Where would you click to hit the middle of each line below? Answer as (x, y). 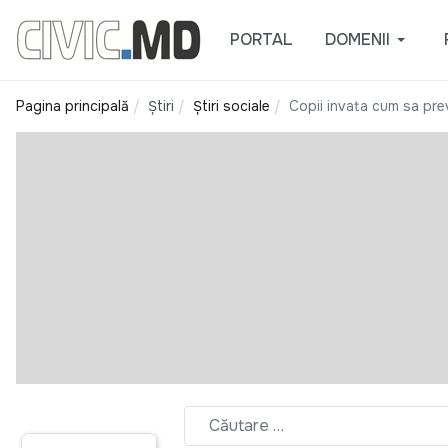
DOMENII (357, 39)
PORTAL (261, 39)
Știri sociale (231, 106)
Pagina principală (72, 106)
